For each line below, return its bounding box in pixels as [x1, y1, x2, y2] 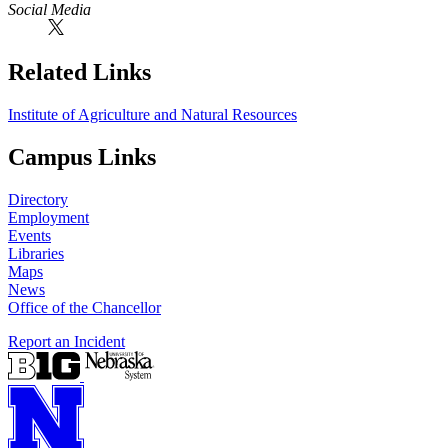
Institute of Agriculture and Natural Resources [8, 105, 297, 123]
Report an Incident [8, 332, 125, 350]
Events [8, 226, 51, 244]
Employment [8, 208, 89, 226]
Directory [8, 190, 68, 208]
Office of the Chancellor [8, 298, 161, 316]
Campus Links [8, 143, 156, 170]
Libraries [8, 244, 64, 262]
